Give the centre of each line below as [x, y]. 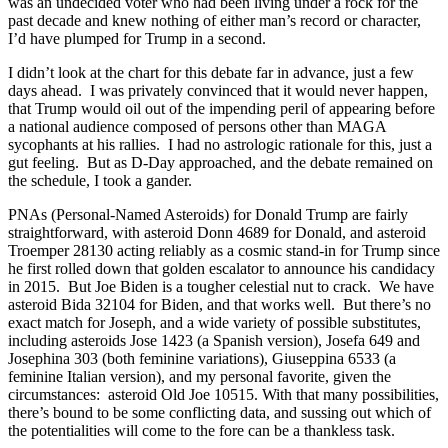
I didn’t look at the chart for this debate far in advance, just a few [211, 72]
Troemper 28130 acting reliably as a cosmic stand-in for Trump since [224, 250]
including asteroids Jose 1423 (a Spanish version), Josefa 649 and [214, 340]
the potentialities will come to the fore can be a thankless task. [201, 430]
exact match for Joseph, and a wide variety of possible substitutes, [214, 322]
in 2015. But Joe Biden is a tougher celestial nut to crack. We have [221, 286]
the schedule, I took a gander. [100, 180]
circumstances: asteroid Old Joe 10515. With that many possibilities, [223, 394]
